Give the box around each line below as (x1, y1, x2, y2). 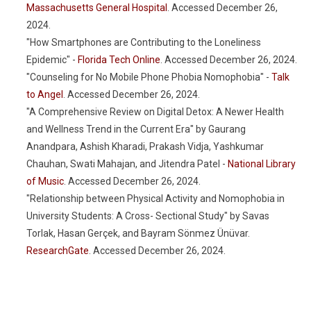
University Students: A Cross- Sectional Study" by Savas (26, 210, 269, 221)
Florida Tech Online (78, 54, 160, 65)
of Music (26, 176, 64, 187)
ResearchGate (26, 245, 89, 256)
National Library (228, 158, 296, 169)
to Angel (26, 89, 63, 100)
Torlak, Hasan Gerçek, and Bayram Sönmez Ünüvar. (26, 228, 250, 239)
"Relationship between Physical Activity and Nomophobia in (26, 193, 285, 204)
